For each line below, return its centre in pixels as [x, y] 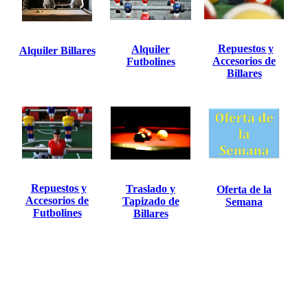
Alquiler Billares [57, 50]
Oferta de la [244, 189]
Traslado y [151, 189]
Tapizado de [151, 201]
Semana [244, 201]
